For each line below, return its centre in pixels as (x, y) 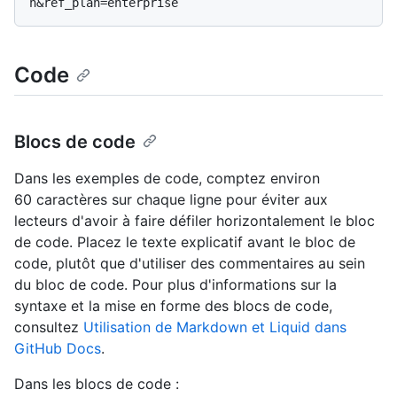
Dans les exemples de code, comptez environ (167, 178)
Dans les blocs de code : (97, 383)
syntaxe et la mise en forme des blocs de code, (173, 305)
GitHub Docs (58, 348)
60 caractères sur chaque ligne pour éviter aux (171, 199)
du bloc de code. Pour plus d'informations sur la (175, 284)
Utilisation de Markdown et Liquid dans (215, 327)
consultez (49, 327)
